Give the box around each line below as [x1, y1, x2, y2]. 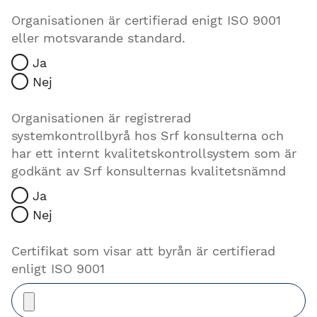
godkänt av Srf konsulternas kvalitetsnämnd [11, 163, 286, 178]
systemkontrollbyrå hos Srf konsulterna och [11, 127, 284, 143]
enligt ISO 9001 [11, 260, 105, 276]
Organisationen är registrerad [11, 110, 191, 125]
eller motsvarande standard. [11, 30, 185, 45]
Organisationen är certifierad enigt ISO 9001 [11, 12, 281, 28]
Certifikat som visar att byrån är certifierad [11, 243, 275, 258]
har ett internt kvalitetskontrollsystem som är [11, 145, 296, 161]
